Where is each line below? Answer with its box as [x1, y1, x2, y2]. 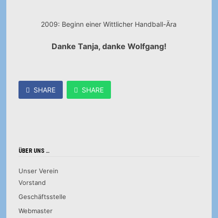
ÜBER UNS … [18, 147, 50, 154]
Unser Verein [18, 167, 58, 175]
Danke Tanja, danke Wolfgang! [51, 41, 166, 51]
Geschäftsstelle [18, 193, 66, 200]
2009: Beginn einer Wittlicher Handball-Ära [41, 20, 177, 28]
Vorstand [18, 179, 46, 186]
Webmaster [18, 207, 53, 215]
